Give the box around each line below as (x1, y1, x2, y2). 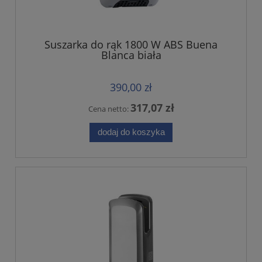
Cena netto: (88, 103, 130, 114)
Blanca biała (101, 47, 161, 62)
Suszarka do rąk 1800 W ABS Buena (44, 37, 218, 51)
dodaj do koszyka (97, 127, 165, 137)
